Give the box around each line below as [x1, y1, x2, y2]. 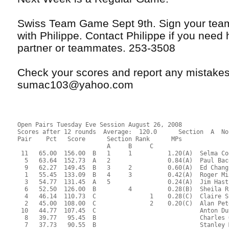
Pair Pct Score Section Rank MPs [17, 135, 200, 143]
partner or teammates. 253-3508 [17, 41, 176, 54]
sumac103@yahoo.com [17, 78, 134, 90]
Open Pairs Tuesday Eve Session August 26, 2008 [17, 121, 182, 129]
